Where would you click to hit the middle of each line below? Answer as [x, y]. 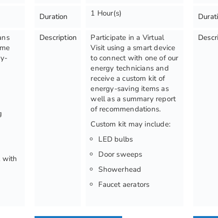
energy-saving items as [130, 89]
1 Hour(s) [106, 13]
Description [58, 37]
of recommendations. [126, 109]
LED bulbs [116, 139]
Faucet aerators [124, 184]
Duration [54, 17]
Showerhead [120, 169]
